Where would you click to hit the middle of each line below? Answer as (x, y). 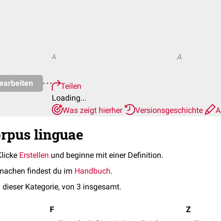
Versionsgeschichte (170, 110)
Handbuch (92, 171)
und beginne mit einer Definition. (106, 155)
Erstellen (34, 155)
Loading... (69, 98)
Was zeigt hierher (93, 110)
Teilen (71, 86)
